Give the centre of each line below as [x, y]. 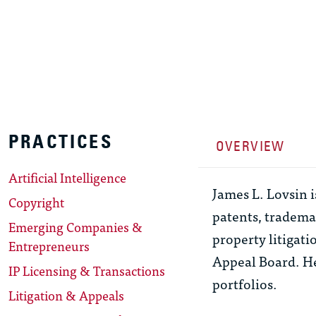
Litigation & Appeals [66, 296]
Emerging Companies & [75, 227]
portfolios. [244, 284]
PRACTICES [61, 142]
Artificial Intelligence [67, 178]
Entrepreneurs [49, 246]
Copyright [36, 202]
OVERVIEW [250, 146]
